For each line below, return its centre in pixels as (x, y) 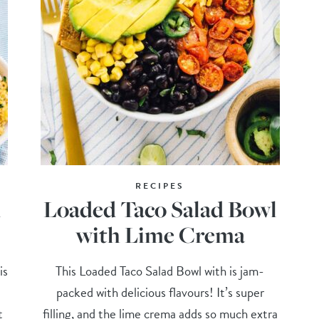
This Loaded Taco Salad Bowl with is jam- (160, 271)
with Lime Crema (160, 234)
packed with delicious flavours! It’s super (160, 292)
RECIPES (160, 185)
